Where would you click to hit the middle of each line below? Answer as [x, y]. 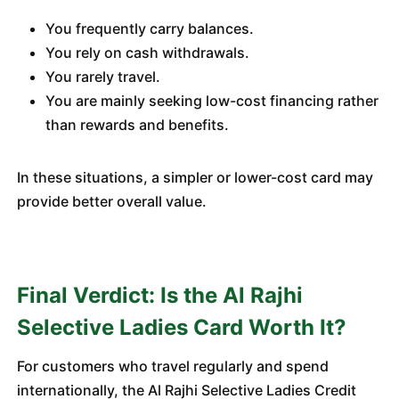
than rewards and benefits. [137, 125]
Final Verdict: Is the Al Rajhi [159, 295]
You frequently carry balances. [149, 28]
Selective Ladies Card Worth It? [181, 327]
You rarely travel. [102, 77]
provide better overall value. [111, 201]
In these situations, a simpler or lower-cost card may [195, 177]
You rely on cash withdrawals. [147, 53]
